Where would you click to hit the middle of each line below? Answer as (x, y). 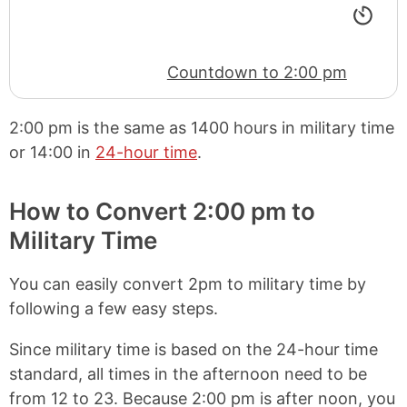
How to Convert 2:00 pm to (162, 211)
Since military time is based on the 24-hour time (194, 349)
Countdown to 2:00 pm (257, 72)
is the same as (132, 127)
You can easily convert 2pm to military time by (188, 283)
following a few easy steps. (114, 308)
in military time (336, 127)
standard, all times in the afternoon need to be (188, 373)
